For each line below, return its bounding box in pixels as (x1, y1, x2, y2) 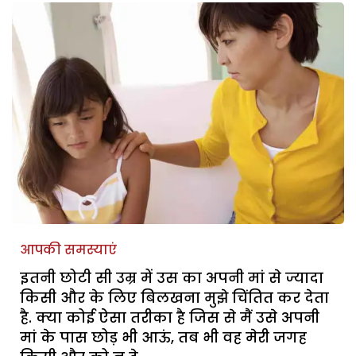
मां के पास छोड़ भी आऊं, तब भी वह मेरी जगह (20, 327, 307, 347)
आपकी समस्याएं (20, 240, 117, 259)
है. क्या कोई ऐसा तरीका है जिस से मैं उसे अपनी (20, 307, 319, 327)
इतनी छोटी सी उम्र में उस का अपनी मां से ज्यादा (20, 267, 323, 288)
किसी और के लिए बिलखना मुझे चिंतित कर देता (20, 287, 329, 308)
